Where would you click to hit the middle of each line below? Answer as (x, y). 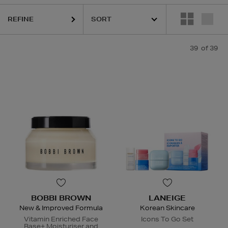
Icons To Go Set (167, 219)
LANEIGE (167, 198)
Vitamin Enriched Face (61, 219)
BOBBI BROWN (61, 198)
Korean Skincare (167, 208)
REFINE (21, 19)
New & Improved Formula (61, 208)
